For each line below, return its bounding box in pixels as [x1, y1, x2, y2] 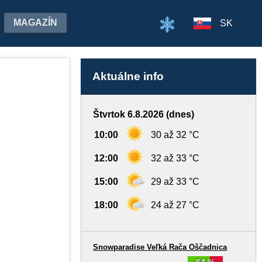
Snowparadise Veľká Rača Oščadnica [93, 243, 227, 251]
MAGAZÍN [13, 18, 57, 27]
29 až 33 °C [151, 177, 199, 187]
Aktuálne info [92, 70, 164, 82]
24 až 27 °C [151, 200, 199, 210]
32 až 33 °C [151, 153, 199, 163]
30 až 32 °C [151, 130, 199, 140]
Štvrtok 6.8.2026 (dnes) [93, 109, 194, 119]
